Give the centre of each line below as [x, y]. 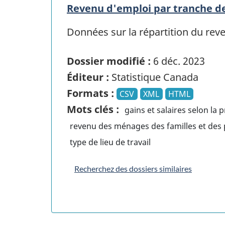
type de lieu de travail [110, 142]
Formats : [90, 93]
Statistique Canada [154, 77]
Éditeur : [88, 77]
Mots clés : [93, 109]
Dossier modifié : [109, 61]
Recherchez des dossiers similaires [133, 169]
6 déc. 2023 [178, 61]
